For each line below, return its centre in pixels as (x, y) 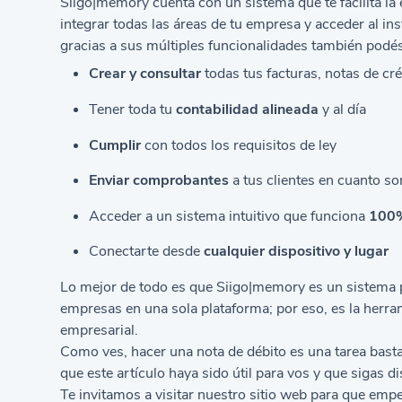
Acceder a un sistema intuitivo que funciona (229, 216)
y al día (343, 109)
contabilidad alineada (248, 109)
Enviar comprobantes (159, 181)
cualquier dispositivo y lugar (297, 252)
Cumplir (115, 145)
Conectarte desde (147, 252)
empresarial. (100, 331)
